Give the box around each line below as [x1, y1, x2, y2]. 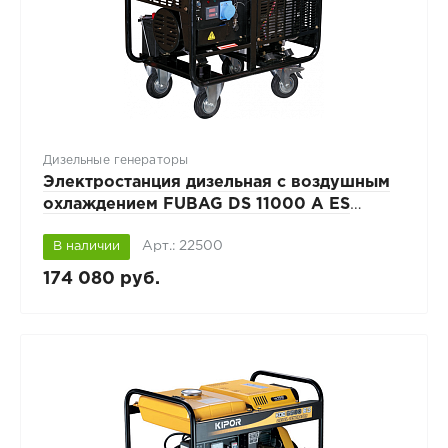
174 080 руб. [42, 270, 160, 287]
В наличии [52, 240, 120, 252]
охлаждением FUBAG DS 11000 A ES [42, 196, 350, 212]
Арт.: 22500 [142, 239, 224, 252]
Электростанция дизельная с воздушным [42, 174, 390, 190]
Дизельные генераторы [42, 155, 188, 167]
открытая [42, 218, 123, 234]
